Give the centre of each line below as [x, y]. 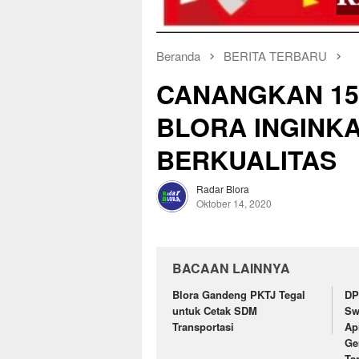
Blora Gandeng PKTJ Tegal [239, 294]
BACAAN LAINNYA [231, 268]
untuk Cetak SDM [215, 310]
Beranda [178, 55]
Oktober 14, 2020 [234, 203]
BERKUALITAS [246, 159]
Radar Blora [223, 188]
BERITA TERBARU [275, 55]
